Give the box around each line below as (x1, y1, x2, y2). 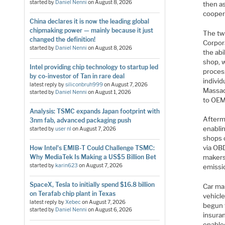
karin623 (55, 162, 78, 169)
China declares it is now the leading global (29, 17, 149, 25)
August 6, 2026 (94, 206, 132, 213)
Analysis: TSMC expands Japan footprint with (29, 107, 160, 115)
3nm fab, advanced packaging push (29, 116, 131, 124)
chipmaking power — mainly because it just (29, 26, 153, 34)
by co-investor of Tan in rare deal (29, 72, 125, 80)
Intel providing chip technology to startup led (29, 63, 158, 71)
